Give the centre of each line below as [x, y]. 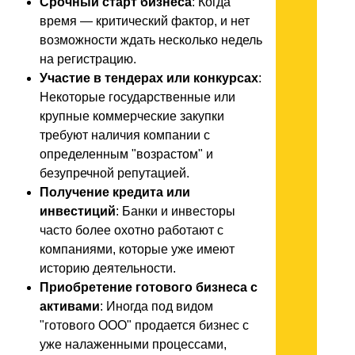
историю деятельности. [108, 268]
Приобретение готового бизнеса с [149, 287]
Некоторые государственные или [137, 97]
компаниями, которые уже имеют [137, 249]
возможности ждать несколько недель [151, 40]
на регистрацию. [88, 59]
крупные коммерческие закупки [132, 116]
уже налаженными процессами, [133, 344]
